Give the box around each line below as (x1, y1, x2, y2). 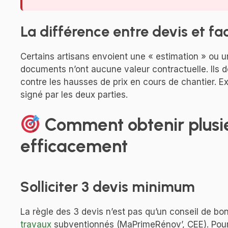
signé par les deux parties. (20, 89, 128, 100)
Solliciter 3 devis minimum (20, 178, 195, 196)
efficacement (20, 135, 128, 157)
